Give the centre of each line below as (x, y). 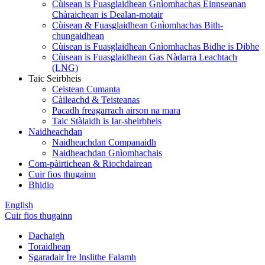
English (19, 205)
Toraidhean (49, 246)
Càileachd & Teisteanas (96, 100)
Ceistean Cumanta (86, 89)
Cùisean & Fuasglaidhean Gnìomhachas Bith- (138, 25)
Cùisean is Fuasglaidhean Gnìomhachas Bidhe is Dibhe (156, 46)
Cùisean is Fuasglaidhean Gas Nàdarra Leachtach (145, 57)
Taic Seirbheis (55, 78)
